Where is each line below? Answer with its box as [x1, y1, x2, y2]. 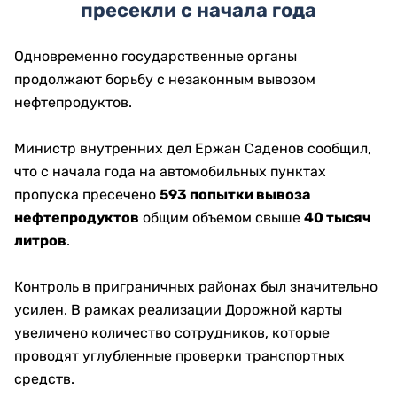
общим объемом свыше [139, 209, 304, 226]
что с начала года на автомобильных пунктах [14, 163, 326, 180]
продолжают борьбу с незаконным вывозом [14, 71, 315, 88]
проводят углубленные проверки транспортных [14, 347, 345, 364]
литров [14, 232, 66, 249]
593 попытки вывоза [160, 186, 310, 203]
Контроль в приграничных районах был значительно [14, 278, 378, 295]
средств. [14, 370, 74, 387]
